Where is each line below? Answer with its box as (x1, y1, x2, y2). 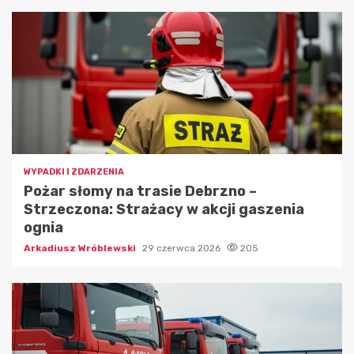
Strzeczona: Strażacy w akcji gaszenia (24, 201, 304, 219)
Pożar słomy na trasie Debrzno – (24, 183, 257, 201)
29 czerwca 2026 (142, 243, 223, 254)
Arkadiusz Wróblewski (24, 243, 138, 254)
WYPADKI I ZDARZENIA (24, 167, 124, 178)
